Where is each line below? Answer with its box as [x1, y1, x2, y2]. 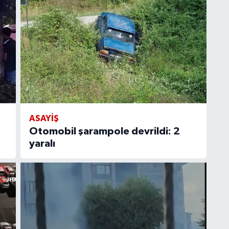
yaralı [29, 138, 55, 149]
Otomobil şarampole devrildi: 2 [29, 126, 180, 136]
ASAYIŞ [29, 113, 59, 123]
